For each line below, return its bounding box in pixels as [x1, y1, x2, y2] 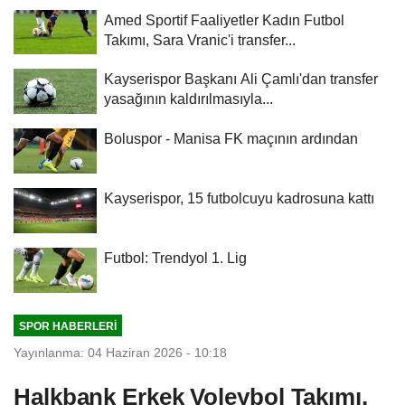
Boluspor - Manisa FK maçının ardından [104, 130, 358, 147]
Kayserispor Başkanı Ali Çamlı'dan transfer [104, 71, 378, 88]
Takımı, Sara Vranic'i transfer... [104, 31, 296, 48]
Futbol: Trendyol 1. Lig [104, 250, 247, 267]
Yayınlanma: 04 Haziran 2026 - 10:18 [14, 345, 227, 361]
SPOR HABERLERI [18, 319, 117, 332]
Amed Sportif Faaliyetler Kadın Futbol [104, 11, 344, 28]
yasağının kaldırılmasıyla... [104, 90, 273, 108]
